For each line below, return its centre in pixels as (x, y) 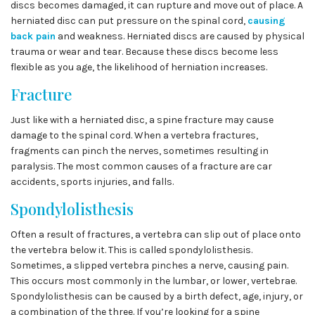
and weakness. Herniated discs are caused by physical (180, 36)
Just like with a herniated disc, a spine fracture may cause (142, 120)
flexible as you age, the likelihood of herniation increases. (139, 67)
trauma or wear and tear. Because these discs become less (144, 52)
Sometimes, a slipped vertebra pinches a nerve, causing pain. (149, 265)
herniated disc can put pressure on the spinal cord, (129, 21)
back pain (33, 36)
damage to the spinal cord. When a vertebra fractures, (134, 135)
